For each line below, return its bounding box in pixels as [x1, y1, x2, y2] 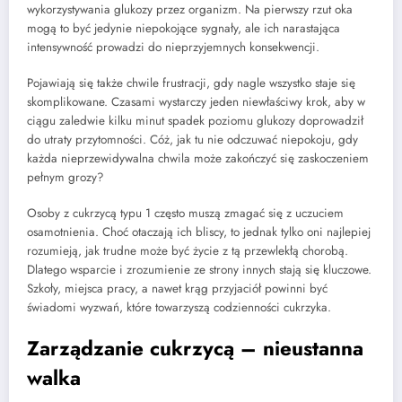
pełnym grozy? [27, 168, 104, 186]
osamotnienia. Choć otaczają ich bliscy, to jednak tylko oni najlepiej [27, 223, 371, 241]
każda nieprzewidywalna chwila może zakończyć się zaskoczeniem [27, 149, 369, 167]
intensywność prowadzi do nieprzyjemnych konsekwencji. [27, 38, 319, 56]
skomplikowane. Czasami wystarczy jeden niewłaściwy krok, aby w [27, 92, 365, 110]
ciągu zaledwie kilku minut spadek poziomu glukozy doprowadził [27, 111, 363, 129]
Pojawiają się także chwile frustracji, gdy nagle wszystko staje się [27, 74, 355, 92]
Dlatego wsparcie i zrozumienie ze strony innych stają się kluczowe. [27, 261, 371, 279]
